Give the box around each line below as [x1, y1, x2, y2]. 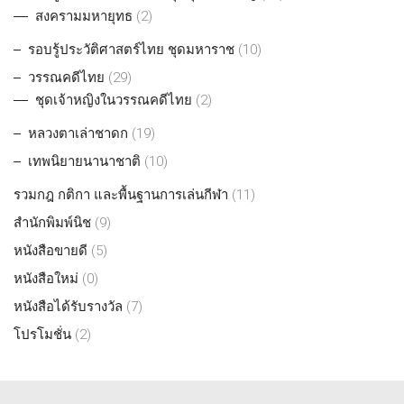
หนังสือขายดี [14, 242, 87, 259]
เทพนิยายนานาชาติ [28, 152, 141, 170]
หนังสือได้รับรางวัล [14, 298, 123, 315]
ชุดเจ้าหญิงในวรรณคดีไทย [35, 91, 192, 108]
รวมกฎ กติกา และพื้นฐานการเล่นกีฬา [14, 186, 228, 203]
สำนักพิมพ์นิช [14, 214, 91, 231]
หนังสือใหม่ [14, 270, 78, 287]
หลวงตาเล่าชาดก [28, 124, 128, 142]
